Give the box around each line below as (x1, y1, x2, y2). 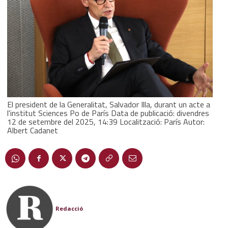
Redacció (55, 204, 83, 212)
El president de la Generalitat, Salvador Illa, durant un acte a (7, 98, 210, 110)
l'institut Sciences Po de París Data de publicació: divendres (7, 106, 209, 119)
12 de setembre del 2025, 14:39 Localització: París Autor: (7, 115, 205, 128)
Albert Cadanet (7, 124, 58, 136)
